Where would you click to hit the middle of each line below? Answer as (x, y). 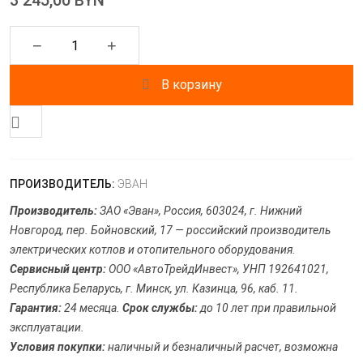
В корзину (191, 85)
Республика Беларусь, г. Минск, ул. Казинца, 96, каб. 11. (154, 289)
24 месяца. (92, 308)
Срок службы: (160, 308)
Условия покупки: (58, 347)
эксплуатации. (47, 328)
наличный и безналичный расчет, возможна (222, 347)
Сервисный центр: (58, 269)
